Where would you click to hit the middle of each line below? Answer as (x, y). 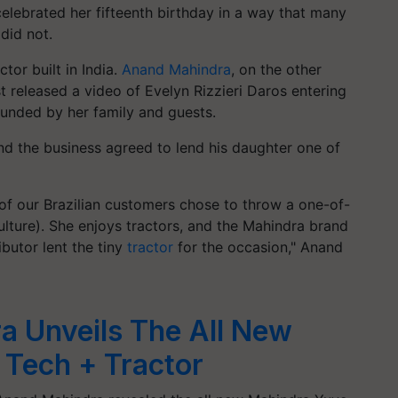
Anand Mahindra (176, 69)
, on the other (276, 69)
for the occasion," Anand (258, 247)
